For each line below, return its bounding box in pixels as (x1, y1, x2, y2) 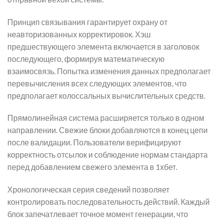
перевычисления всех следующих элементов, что (7, 78, 187, 88)
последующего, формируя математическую (7, 54, 165, 63)
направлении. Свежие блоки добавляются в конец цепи (7, 125, 208, 135)
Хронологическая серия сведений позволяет (7, 185, 169, 194)
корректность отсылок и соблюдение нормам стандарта (7, 150, 208, 160)
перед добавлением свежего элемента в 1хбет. (7, 162, 177, 172)
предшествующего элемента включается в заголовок (7, 41, 199, 51)
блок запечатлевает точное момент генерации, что (7, 209, 188, 219)
